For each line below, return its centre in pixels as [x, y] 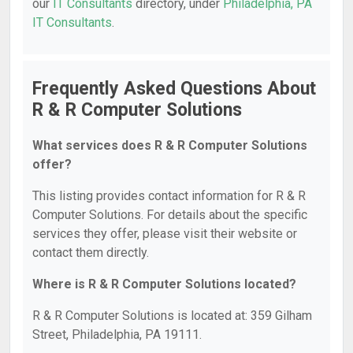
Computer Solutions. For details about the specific [170, 215]
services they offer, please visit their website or [165, 234]
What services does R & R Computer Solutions [170, 145]
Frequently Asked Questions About [174, 89]
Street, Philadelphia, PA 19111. [117, 334]
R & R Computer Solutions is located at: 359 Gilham [172, 316]
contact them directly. [91, 253]
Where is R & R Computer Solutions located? [164, 284]
